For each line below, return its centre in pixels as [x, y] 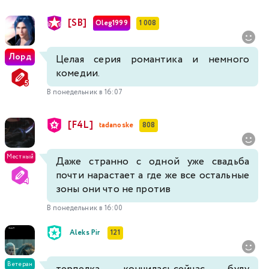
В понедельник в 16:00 [85, 208]
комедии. [78, 74]
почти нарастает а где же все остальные [153, 176]
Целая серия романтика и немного [153, 60]
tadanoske [116, 125]
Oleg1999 [111, 23]
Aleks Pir [85, 232]
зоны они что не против [113, 190]
